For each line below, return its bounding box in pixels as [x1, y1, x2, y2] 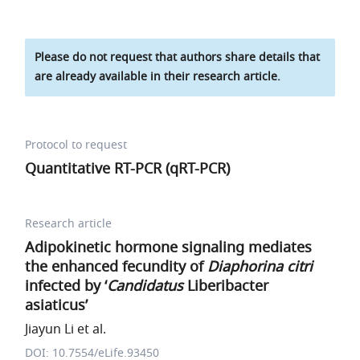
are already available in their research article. [35, 68, 281, 85]
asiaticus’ [25, 295, 88, 316]
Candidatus [107, 276, 184, 297]
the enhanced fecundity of [25, 256, 208, 277]
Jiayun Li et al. [25, 320, 107, 339]
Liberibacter [183, 276, 269, 297]
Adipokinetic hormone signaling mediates [25, 237, 313, 258]
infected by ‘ [25, 276, 108, 297]
